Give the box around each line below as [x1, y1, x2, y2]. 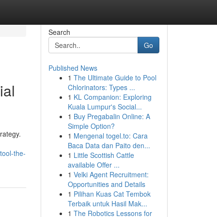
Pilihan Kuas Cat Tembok [73, 189, 151, 199]
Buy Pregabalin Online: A [73, 111, 150, 121]
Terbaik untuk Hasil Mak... [67, 199, 147, 208]
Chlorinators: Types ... [67, 82, 135, 92]
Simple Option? [67, 121, 115, 131]
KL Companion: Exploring [73, 92, 152, 102]
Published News [48, 63, 97, 73]
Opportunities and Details [67, 179, 145, 189]
